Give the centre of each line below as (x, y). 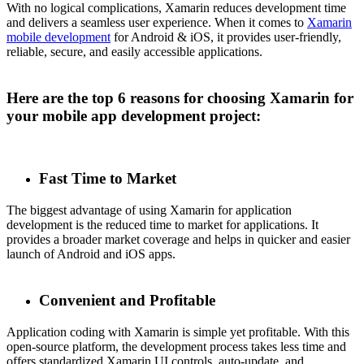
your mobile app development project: (134, 115)
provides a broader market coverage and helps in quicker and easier (178, 240)
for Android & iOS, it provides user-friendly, (226, 37)
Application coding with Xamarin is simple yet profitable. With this (178, 331)
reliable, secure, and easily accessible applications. (134, 52)
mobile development (58, 37)
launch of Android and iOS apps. (91, 254)
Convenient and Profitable (129, 300)
